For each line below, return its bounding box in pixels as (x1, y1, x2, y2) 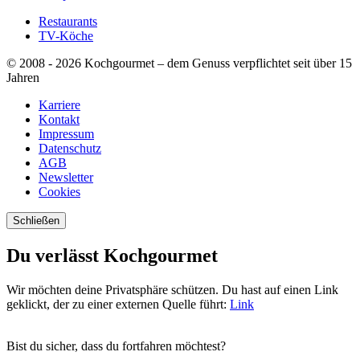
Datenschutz (39, 141, 101, 155)
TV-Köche (39, 28, 93, 43)
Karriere (39, 97, 80, 112)
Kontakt (39, 112, 80, 126)
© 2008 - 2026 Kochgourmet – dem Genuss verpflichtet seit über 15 (6, 55, 352, 70)
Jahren (6, 70, 39, 84)
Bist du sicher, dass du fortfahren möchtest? (6, 338, 226, 353)
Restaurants (39, 14, 97, 28)
